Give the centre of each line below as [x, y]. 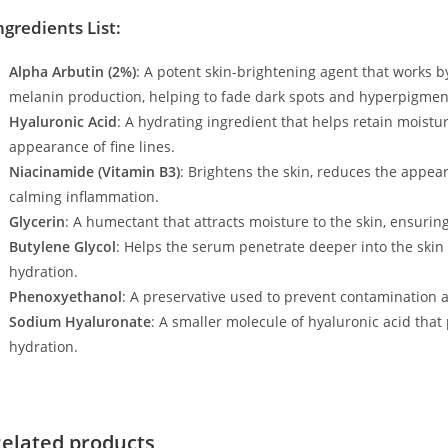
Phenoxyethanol [65, 296]
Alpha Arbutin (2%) [72, 71]
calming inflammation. [83, 196]
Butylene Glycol [62, 246]
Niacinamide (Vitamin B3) [94, 171]
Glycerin [36, 221]
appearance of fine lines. [91, 146]
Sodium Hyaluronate [79, 321]
